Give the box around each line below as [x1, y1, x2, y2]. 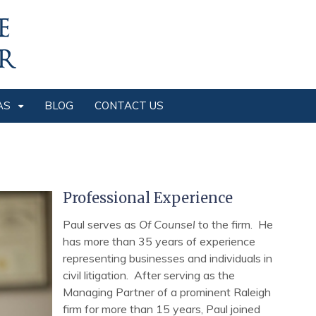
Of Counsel [139, 217, 195, 231]
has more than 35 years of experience [63, 234, 255, 248]
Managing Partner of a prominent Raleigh [63, 285, 271, 299]
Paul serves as [63, 217, 139, 231]
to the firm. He [195, 217, 273, 231]
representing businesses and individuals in [63, 251, 272, 265]
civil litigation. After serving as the [63, 268, 235, 282]
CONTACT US [94, 99, 164, 112]
